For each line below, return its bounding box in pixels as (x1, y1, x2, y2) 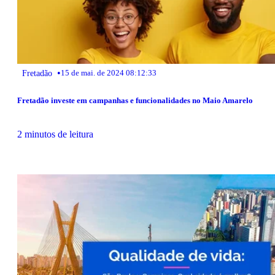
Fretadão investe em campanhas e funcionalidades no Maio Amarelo (17, 95, 253, 105)
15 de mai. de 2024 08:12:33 (61, 68, 157, 77)
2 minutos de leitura (17, 128, 93, 139)
